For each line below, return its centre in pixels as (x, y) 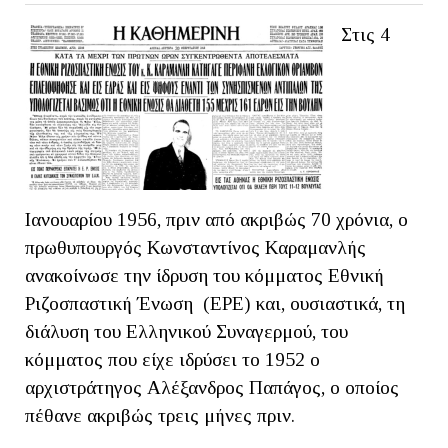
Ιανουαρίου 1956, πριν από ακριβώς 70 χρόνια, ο (216, 219)
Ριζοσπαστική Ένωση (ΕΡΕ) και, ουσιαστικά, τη (215, 303)
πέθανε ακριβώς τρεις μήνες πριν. (160, 415)
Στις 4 (365, 34)
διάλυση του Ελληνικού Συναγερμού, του (186, 331)
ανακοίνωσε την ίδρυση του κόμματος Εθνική (204, 275)
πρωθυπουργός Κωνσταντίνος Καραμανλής (195, 247)
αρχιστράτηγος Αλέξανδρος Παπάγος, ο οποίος (212, 387)
